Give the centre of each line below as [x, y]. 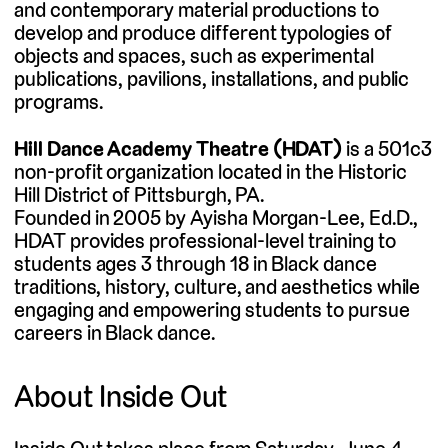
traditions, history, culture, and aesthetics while [217, 286]
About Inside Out [121, 396]
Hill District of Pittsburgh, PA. [139, 194]
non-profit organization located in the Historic [210, 171]
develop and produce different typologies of [203, 33]
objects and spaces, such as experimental [194, 56]
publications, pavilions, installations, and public [212, 79]
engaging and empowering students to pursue [212, 309]
